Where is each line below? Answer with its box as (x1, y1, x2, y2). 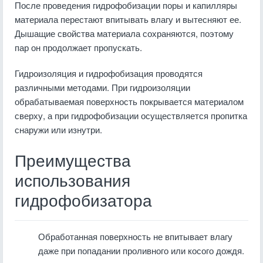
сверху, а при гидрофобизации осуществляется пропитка (15, 109, 247, 122)
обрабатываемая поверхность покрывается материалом (15, 95, 244, 107)
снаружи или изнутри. (15, 123, 102, 136)
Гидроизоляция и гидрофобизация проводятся (15, 67, 203, 79)
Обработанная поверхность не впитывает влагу (38, 230, 232, 242)
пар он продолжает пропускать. (15, 41, 142, 53)
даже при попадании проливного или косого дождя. (38, 244, 244, 257)
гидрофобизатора (15, 192, 152, 210)
